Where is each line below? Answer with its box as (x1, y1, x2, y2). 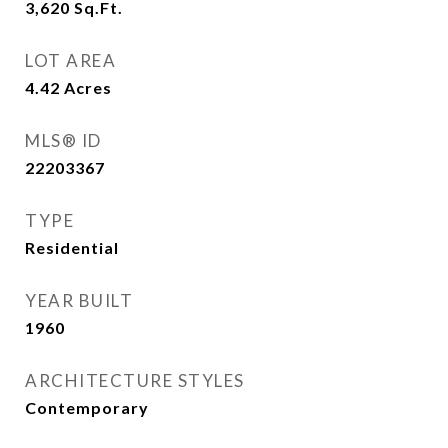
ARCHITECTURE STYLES (25, 370, 245, 391)
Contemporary (25, 398, 149, 417)
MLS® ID (25, 130, 102, 151)
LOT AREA (25, 50, 116, 71)
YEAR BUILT (25, 290, 133, 311)
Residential (25, 238, 119, 257)
